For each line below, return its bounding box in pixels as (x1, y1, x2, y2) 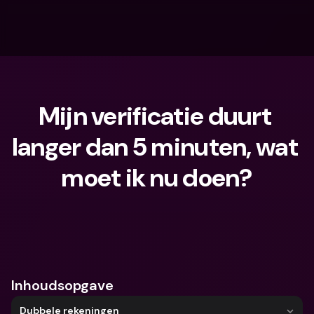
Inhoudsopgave (11, 276, 114, 294)
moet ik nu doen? (61, 161, 253, 194)
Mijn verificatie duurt (38, 100, 271, 132)
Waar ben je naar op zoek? (39, 222, 163, 235)
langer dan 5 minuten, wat (11, 130, 298, 163)
